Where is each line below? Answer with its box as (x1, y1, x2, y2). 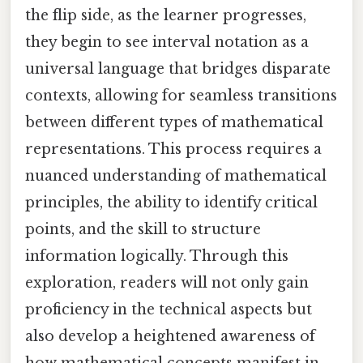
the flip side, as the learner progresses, (25, 6, 306, 24)
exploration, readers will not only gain (25, 273, 309, 292)
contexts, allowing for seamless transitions (25, 86, 337, 105)
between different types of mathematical (25, 113, 323, 131)
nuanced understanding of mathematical (25, 166, 327, 185)
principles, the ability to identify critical (25, 193, 318, 211)
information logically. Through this (25, 246, 288, 265)
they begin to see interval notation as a (25, 32, 309, 51)
